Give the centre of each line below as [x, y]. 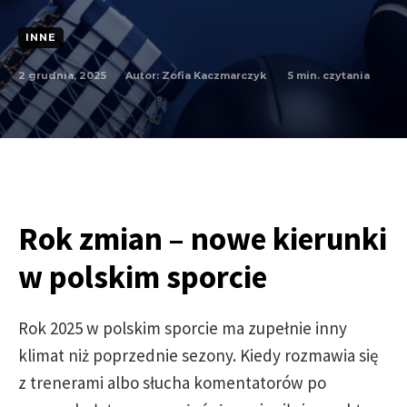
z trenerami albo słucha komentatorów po [172, 382]
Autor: [142, 75]
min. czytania [332, 75]
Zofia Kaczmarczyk [214, 75]
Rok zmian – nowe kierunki [203, 239]
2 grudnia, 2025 [62, 75]
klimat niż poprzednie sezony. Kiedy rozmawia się [198, 355]
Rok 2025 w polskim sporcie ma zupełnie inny [183, 328]
